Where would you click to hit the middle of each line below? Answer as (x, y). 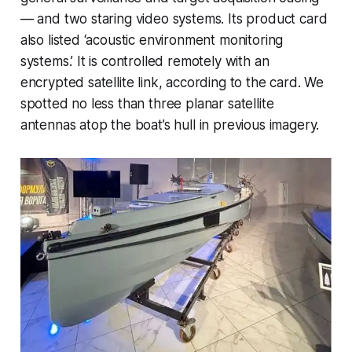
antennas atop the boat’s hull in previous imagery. (170, 125)
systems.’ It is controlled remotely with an (145, 61)
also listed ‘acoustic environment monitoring (152, 40)
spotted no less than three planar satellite (147, 103)
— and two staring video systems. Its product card (174, 18)
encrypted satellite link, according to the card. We (172, 82)
